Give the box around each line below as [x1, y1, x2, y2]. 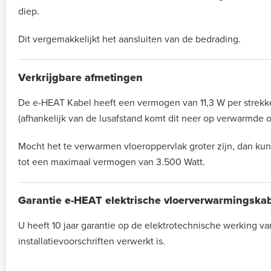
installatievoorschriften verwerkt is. [18, 235, 165, 248]
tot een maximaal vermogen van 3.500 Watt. [18, 156, 205, 169]
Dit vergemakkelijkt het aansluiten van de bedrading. [18, 33, 241, 46]
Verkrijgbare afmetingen [18, 71, 143, 85]
